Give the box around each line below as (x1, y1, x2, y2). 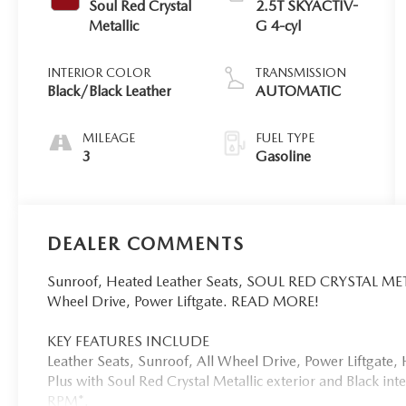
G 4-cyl (256, 16, 302, 34)
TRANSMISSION (256, 64, 347, 80)
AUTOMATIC (256, 82, 342, 100)
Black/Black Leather (47, 82, 172, 100)
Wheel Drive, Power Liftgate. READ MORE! (47, 292, 320, 310)
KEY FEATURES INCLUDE (47, 332, 210, 350)
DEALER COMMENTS (47, 232, 246, 255)
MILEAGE (82, 130, 136, 145)
